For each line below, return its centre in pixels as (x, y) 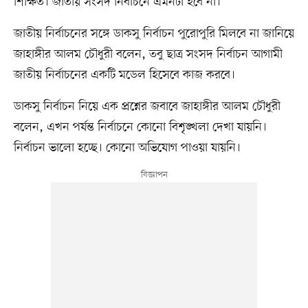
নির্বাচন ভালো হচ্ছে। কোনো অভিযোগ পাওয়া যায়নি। (127, 147)
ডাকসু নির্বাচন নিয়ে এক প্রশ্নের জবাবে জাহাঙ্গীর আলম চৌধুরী (147, 106)
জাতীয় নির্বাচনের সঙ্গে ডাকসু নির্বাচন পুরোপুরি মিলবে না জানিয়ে (154, 33)
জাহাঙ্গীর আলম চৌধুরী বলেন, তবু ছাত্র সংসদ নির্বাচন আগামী (148, 54)
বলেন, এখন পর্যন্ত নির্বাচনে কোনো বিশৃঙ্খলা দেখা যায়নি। (140, 127)
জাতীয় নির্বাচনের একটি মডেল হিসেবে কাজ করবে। (124, 75)
